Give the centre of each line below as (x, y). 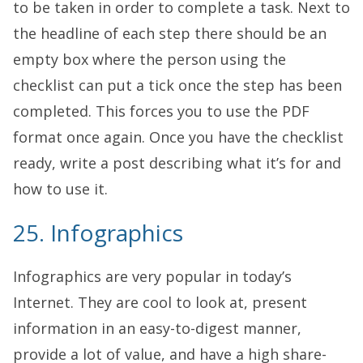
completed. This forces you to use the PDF (161, 111)
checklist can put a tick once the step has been (177, 85)
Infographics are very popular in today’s (152, 276)
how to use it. (60, 188)
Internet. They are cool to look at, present (160, 302)
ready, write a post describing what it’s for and (177, 162)
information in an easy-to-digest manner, (157, 328)
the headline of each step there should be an (170, 33)
